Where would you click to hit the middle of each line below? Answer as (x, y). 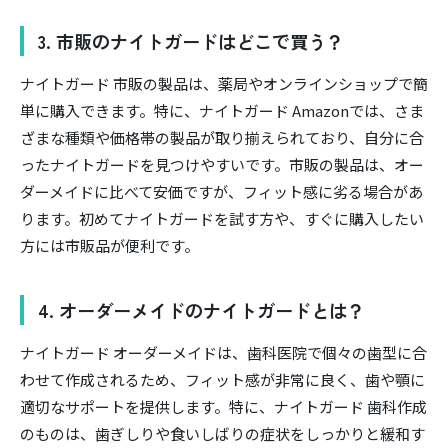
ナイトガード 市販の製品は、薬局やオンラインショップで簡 (224, 83)
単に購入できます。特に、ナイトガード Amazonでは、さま (222, 110)
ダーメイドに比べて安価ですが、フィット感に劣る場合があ (221, 191)
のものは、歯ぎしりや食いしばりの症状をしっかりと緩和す (222, 434)
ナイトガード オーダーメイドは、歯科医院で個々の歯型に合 (223, 353)
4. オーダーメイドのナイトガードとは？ (201, 309)
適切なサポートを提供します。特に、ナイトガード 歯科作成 (223, 407)
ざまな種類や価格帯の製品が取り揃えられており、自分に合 (222, 137)
